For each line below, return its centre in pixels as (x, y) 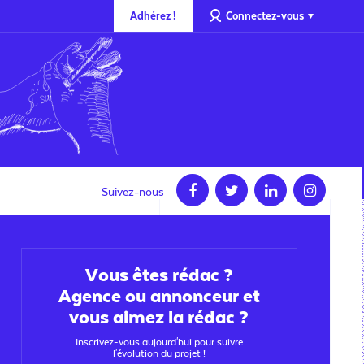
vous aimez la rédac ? (159, 318)
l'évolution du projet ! (159, 353)
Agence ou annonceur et (159, 297)
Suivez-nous (133, 193)
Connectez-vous (264, 16)
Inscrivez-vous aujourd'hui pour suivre (159, 342)
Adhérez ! (153, 16)
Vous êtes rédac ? (159, 275)
